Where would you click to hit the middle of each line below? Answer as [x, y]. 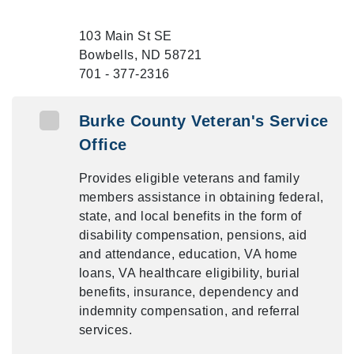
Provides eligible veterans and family [189, 178]
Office [103, 145]
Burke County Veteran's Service [203, 121]
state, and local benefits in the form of [190, 216]
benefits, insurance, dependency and [189, 292]
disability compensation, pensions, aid [193, 235]
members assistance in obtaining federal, [201, 197]
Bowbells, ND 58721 [140, 55]
